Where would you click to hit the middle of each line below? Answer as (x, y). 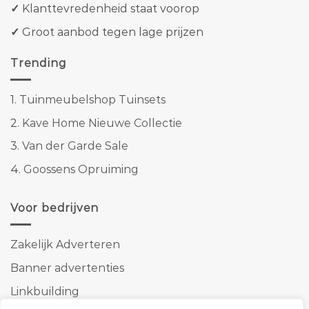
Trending (39, 63)
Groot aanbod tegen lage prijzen (111, 32)
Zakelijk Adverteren (65, 245)
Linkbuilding (45, 291)
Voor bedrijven (55, 208)
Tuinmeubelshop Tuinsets (92, 100)
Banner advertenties (67, 268)
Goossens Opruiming (81, 169)
